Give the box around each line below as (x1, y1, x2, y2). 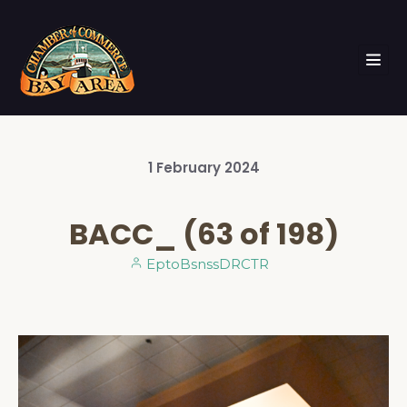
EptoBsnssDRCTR (142, 255, 269, 273)
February (155, 158, 224, 177)
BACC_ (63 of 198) (68, 213, 339, 254)
